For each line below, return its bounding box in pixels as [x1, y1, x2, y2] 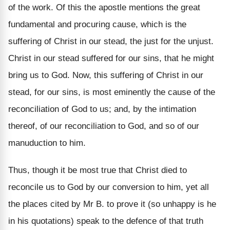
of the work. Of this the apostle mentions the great [8, 2, 200, 12]
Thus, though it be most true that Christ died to [8, 165, 187, 175]
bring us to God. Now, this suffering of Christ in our [8, 70, 203, 80]
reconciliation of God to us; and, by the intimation [8, 104, 196, 114]
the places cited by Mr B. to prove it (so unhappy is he [8, 199, 216, 209]
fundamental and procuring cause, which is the [8, 19, 186, 29]
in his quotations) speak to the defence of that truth [8, 216, 203, 226]
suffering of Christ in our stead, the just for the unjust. [8, 36, 214, 46]
